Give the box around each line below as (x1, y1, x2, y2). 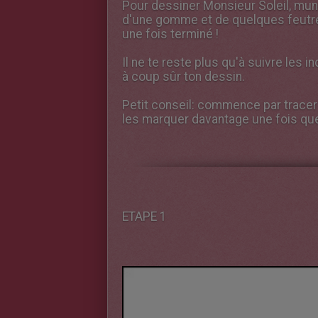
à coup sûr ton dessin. (122, 70, 245, 84)
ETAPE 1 (122, 209, 167, 224)
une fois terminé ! (122, 27, 219, 41)
